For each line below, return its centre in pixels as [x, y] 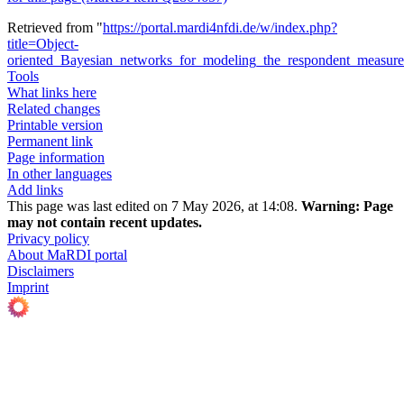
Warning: [331, 207]
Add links [35, 190]
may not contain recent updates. [105, 223]
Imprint [28, 288]
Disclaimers [41, 271]
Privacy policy [48, 239]
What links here [52, 93]
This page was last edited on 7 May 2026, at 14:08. [154, 207]
